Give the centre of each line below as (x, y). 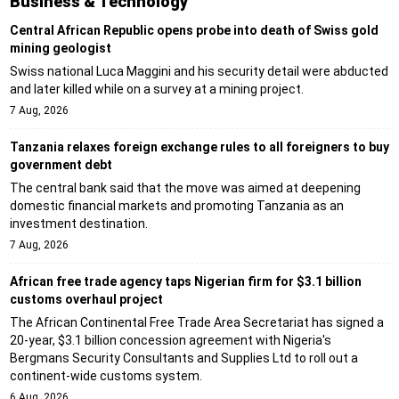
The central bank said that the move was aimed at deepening (185, 187)
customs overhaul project (86, 299)
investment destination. (78, 223)
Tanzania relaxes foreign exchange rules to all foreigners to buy (199, 147)
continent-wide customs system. (106, 375)
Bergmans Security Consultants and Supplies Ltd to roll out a (183, 358)
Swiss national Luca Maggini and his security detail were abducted (199, 71)
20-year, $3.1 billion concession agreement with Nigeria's (170, 340)
